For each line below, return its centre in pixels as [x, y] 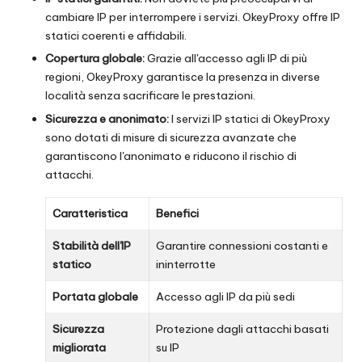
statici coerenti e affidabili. [116, 36]
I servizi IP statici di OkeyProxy [250, 118]
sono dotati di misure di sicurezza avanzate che [171, 137]
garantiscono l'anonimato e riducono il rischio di [171, 156]
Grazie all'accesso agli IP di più [226, 59]
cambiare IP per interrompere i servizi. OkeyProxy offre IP [193, 17]
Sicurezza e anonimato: [107, 118]
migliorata [79, 347]
